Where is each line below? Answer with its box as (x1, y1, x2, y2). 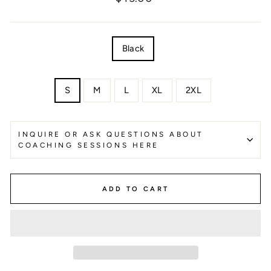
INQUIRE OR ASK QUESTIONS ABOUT (18, 130, 204, 139)
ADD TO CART (102, 184, 169, 193)
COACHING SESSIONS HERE (18, 141, 159, 149)
